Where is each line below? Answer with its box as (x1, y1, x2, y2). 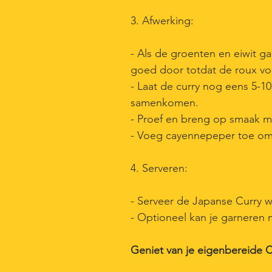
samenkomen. (131, 96, 202, 109)
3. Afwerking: (131, 14, 194, 27)
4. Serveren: (131, 161, 188, 175)
